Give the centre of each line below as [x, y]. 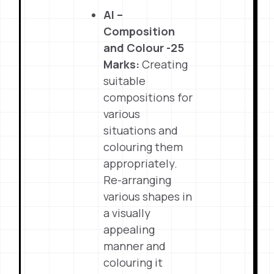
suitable [125, 81]
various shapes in [148, 196]
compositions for [148, 97]
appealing [129, 229]
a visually [127, 213]
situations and [141, 130]
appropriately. [141, 163]
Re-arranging [138, 180]
